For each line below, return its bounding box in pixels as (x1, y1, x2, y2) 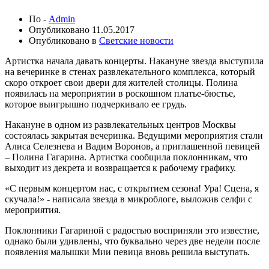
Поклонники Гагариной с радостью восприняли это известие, (5, 225, 259, 236)
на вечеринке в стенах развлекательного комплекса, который (5, 67, 255, 77)
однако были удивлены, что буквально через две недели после (5, 236, 260, 247)
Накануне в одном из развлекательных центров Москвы (5, 119, 236, 130)
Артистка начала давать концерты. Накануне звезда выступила (5, 56, 264, 67)
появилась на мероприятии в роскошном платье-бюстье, (5, 88, 235, 99)
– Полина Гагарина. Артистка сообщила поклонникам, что (5, 152, 247, 163)
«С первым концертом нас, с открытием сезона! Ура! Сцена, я (5, 183, 259, 194)
